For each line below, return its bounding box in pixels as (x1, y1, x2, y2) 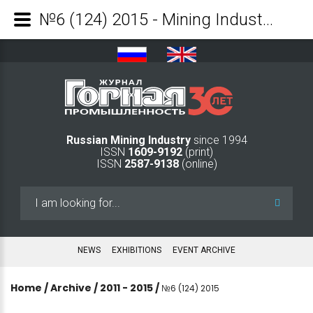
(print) (182, 145, 213, 159)
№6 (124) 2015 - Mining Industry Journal (263, 10, 273, 29)
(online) (178, 156, 217, 170)
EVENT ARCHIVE (173, 245, 235, 255)
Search (20, 187, 54, 201)
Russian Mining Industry (66, 133, 194, 147)
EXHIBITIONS (112, 245, 161, 255)
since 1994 (193, 133, 247, 147)
